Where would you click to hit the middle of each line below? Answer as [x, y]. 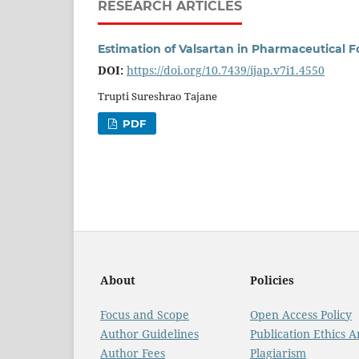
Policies [272, 280]
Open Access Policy [301, 314]
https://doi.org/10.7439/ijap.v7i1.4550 [226, 70]
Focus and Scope [145, 314]
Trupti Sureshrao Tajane [157, 96]
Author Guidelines [149, 333]
